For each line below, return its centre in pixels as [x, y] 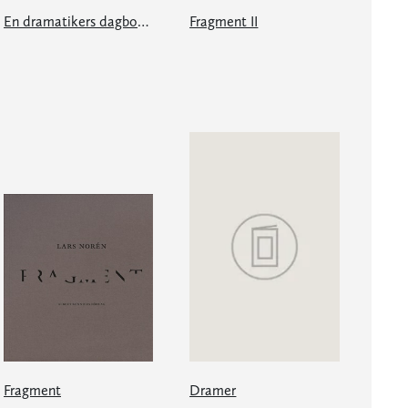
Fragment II [224, 21]
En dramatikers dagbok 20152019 [143, 21]
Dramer [213, 390]
